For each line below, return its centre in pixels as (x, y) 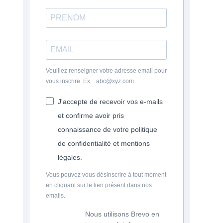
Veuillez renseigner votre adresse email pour (106, 70)
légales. (70, 157)
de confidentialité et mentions (104, 143)
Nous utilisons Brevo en (122, 214)
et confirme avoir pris (91, 115)
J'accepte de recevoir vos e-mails (110, 101)
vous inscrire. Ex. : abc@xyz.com (90, 81)
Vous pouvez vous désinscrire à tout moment (106, 174)
